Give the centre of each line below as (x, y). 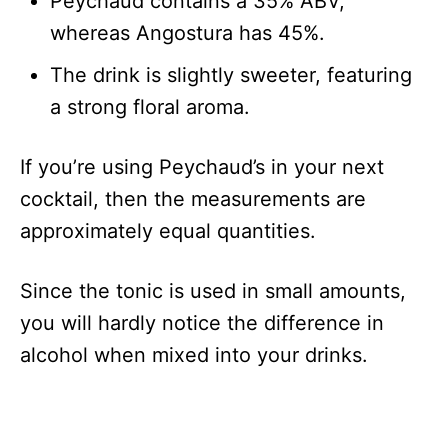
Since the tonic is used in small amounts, (213, 291)
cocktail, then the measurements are (193, 199)
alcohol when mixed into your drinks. (194, 355)
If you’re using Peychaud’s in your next (202, 167)
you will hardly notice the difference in (202, 323)
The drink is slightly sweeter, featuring (231, 75)
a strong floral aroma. (150, 107)
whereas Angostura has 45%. (187, 33)
